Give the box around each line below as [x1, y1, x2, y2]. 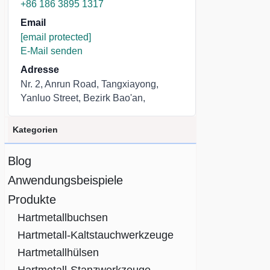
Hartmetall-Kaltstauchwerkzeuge [17, 229, 174, 241]
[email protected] [20, 32, 91, 42]
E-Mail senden [20, 46, 83, 56]
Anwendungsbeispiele [8, 174, 123, 187]
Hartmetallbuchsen [17, 212, 108, 224]
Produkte [8, 193, 56, 206]
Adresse [20, 64, 59, 75]
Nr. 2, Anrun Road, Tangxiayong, [20, 79, 159, 89]
